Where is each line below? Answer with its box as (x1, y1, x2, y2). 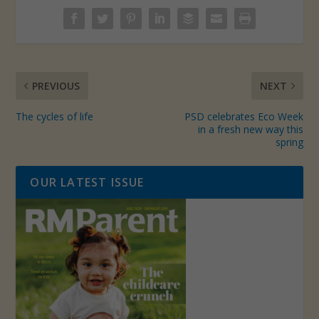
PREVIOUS (32, 78, 80, 93)
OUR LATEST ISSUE (30, 174, 145, 190)
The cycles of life (16, 109, 94, 123)
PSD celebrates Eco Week (184, 109, 303, 123)
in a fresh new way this (197, 122, 303, 136)
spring (275, 135, 303, 149)
